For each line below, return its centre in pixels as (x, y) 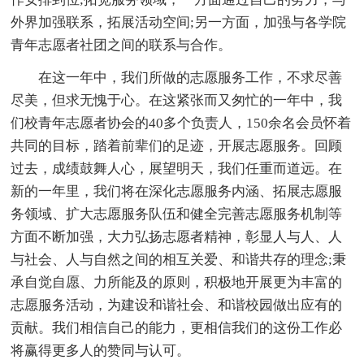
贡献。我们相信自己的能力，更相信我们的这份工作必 (177, 328)
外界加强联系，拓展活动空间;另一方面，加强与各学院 (179, 23)
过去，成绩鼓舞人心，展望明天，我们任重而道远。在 (177, 169)
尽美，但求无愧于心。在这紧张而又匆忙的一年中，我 (177, 101)
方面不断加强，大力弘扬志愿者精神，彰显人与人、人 (177, 237)
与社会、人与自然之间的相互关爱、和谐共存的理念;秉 (179, 260)
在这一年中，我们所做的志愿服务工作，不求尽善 (191, 78)
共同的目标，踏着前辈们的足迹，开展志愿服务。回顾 (177, 146)
